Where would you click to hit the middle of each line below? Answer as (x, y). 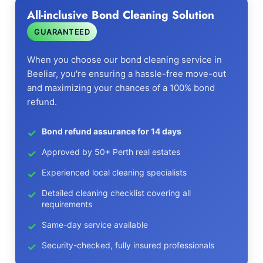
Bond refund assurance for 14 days (112, 131)
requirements (67, 204)
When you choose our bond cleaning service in (124, 60)
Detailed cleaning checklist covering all (116, 193)
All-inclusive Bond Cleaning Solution (121, 15)
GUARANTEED (62, 32)
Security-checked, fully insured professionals (128, 245)
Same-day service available (95, 225)
